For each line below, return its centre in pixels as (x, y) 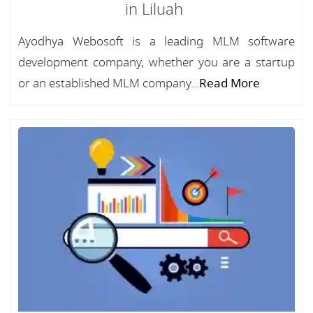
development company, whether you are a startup (156, 63)
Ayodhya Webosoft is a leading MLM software (156, 42)
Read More (230, 83)
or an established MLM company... (109, 83)
